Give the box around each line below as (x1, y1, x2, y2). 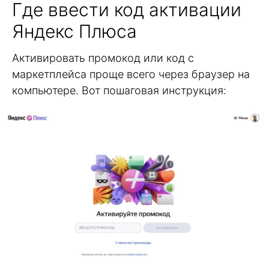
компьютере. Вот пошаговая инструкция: (12, 84, 226, 97)
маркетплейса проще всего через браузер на (12, 68, 250, 81)
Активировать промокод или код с (12, 52, 194, 65)
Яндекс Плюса (12, 20, 137, 43)
